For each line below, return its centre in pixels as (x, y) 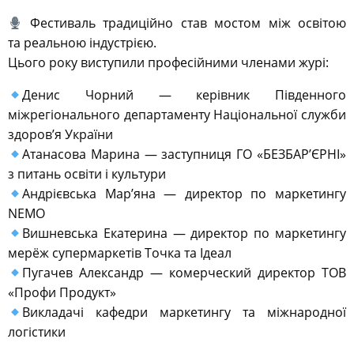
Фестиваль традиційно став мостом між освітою (184, 23)
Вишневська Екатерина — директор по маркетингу (184, 233)
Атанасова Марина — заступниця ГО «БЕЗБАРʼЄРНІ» (184, 154)
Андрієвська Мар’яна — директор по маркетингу (184, 194)
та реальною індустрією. (82, 43)
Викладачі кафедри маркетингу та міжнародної (184, 313)
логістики (37, 332)
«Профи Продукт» (62, 293)
